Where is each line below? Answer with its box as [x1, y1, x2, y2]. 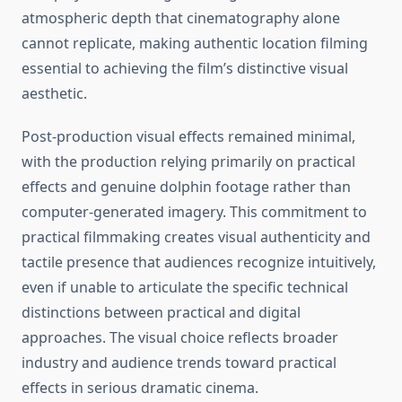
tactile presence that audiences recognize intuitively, [22, 252, 376, 273]
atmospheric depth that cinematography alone [22, 8, 340, 29]
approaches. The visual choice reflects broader [22, 328, 338, 348]
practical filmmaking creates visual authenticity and [22, 227, 371, 248]
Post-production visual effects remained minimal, [22, 127, 355, 147]
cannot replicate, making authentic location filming [22, 33, 368, 54]
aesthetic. [22, 83, 87, 104]
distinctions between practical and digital [22, 302, 301, 323]
